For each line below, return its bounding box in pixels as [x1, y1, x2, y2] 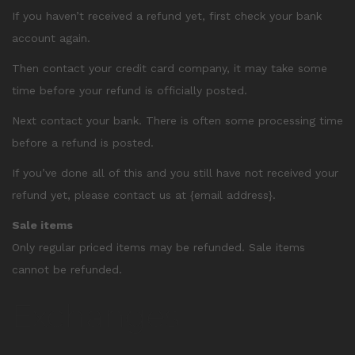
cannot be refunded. [12, 263, 122, 276]
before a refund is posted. [12, 136, 154, 149]
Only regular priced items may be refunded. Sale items [12, 241, 305, 254]
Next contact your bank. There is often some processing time [12, 114, 343, 127]
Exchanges [12, 296, 180, 335]
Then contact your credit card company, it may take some [12, 62, 327, 74]
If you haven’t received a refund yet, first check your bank [12, 10, 322, 22]
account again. [12, 32, 90, 44]
